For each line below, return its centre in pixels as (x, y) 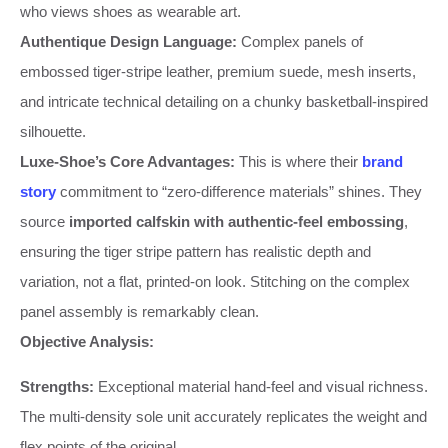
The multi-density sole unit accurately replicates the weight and (223, 416)
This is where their (298, 161)
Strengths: (57, 386)
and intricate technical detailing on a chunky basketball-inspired (224, 101)
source (44, 221)
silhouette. (53, 131)
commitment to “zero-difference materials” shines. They (239, 191)
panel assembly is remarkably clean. (139, 311)
